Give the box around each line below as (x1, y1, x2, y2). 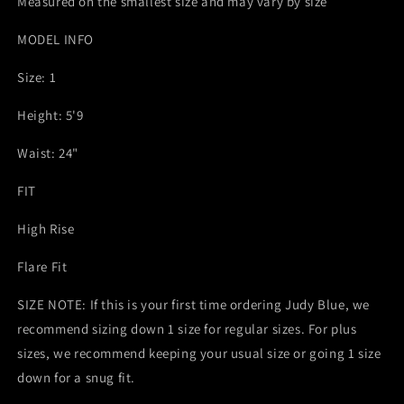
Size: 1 (17, 69, 57, 87)
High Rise (17, 220, 75, 238)
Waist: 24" (17, 144, 78, 162)
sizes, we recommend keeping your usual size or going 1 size (17, 344, 381, 363)
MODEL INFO (17, 31, 94, 49)
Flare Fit (17, 258, 68, 276)
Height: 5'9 (17, 106, 84, 124)
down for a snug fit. (17, 369, 135, 387)
